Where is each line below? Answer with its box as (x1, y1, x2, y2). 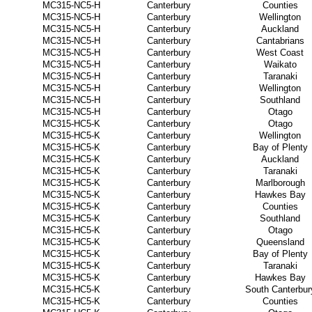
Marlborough (255, 178, 305, 188)
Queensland (256, 237, 304, 247)
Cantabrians (256, 36, 304, 46)
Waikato (263, 59, 297, 70)
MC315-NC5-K (42, 189, 100, 200)
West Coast (256, 47, 304, 58)
